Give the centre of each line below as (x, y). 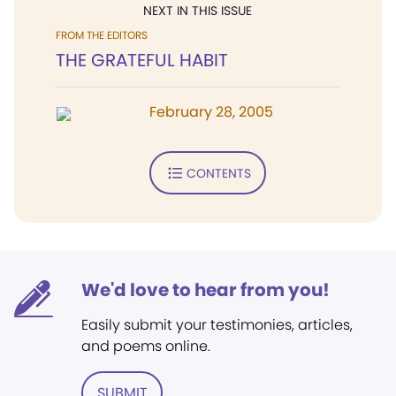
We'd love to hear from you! (206, 290)
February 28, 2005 (211, 112)
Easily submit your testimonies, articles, (217, 325)
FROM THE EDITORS (102, 35)
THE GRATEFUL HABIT (142, 60)
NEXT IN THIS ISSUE (198, 11)
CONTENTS (218, 173)
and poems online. (146, 346)
